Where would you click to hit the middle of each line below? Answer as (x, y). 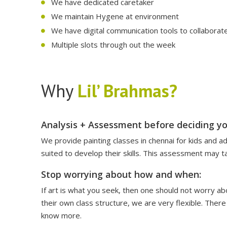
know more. (61, 215)
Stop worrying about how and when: (121, 174)
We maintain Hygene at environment (115, 16)
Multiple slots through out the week (113, 45)
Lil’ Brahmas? (127, 91)
